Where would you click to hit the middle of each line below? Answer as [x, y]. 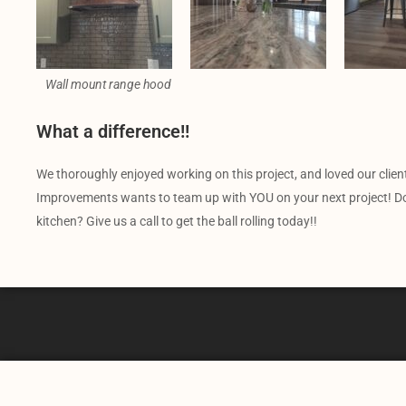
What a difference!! [113, 131]
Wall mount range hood [108, 84]
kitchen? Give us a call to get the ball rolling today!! [177, 221]
